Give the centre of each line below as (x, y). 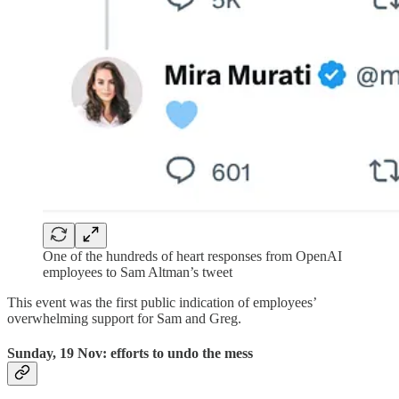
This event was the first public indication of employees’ (162, 302)
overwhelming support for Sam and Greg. (124, 318)
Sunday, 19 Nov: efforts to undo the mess (130, 354)
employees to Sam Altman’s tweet (138, 272)
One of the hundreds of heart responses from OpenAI (192, 256)
